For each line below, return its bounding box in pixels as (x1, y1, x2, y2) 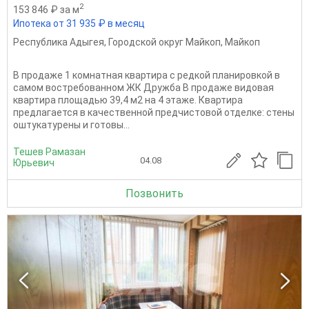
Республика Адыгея (13, 37, 104, 48)
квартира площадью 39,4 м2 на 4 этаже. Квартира (13, 94, 243, 106)
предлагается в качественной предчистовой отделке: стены (13, 107, 295, 119)
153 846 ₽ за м (13, 3, 79, 15)
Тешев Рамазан (13, 146, 86, 158)
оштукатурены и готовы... (13, 119, 130, 131)
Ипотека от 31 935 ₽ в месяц (13, 18, 145, 30)
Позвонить (126, 187, 183, 201)
